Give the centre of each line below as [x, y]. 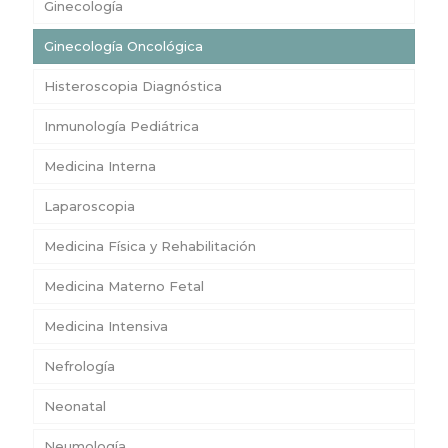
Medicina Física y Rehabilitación [150, 245]
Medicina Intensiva [106, 325]
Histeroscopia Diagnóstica [133, 85]
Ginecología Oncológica [123, 45]
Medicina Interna [100, 165]
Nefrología [79, 365]
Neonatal [75, 405]
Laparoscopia [89, 205]
